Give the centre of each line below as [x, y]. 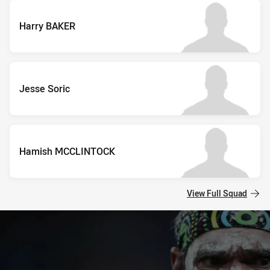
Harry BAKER [47, 26]
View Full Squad [217, 193]
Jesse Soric [45, 88]
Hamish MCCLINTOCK [67, 151]
